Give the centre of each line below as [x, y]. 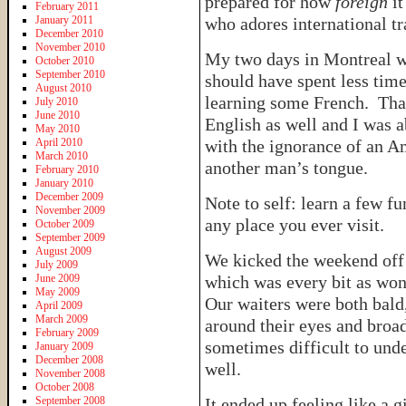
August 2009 [63, 251]
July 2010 [57, 101]
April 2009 [59, 305]
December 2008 [69, 359]
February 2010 [67, 169]
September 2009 [70, 237]
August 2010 [63, 87]
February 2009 [67, 332]
